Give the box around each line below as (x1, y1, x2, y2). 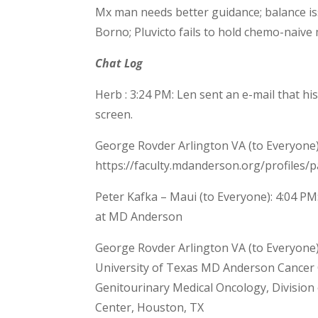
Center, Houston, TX (95, 299, 204, 315)
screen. (95, 106, 133, 122)
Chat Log (95, 55, 143, 71)
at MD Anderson (95, 208, 183, 224)
